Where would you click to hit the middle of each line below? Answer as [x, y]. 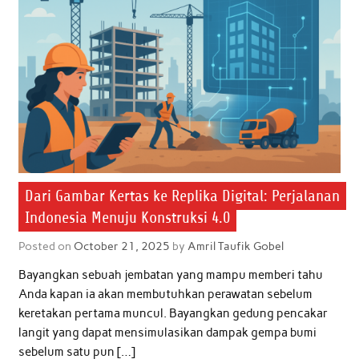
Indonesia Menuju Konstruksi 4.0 [127, 218]
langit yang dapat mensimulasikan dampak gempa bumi [167, 333]
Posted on [46, 246]
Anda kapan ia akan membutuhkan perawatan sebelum [165, 294]
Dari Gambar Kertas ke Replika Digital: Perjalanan [182, 196]
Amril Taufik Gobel [235, 246]
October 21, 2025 [121, 246]
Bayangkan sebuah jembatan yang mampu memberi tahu [170, 275]
